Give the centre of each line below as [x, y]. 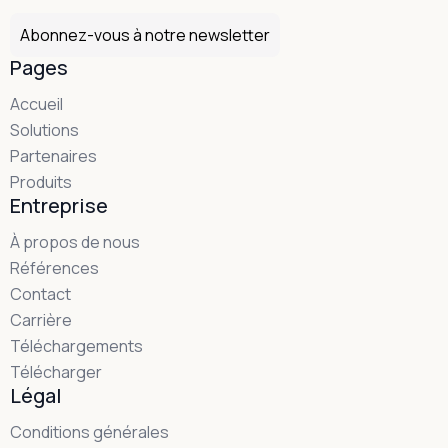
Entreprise [59, 205]
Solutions [44, 129]
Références [54, 267]
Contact [40, 293]
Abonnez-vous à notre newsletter [145, 34]
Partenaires [53, 155]
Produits [41, 181]
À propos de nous [75, 241]
